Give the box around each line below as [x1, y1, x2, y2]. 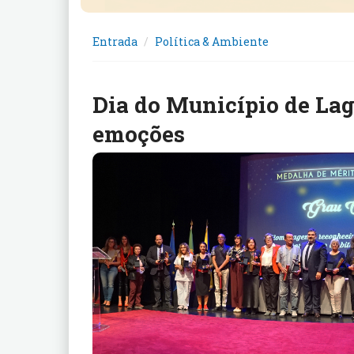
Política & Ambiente [155, 33, 269, 49]
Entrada [92, 33, 137, 49]
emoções [92, 119, 185, 149]
